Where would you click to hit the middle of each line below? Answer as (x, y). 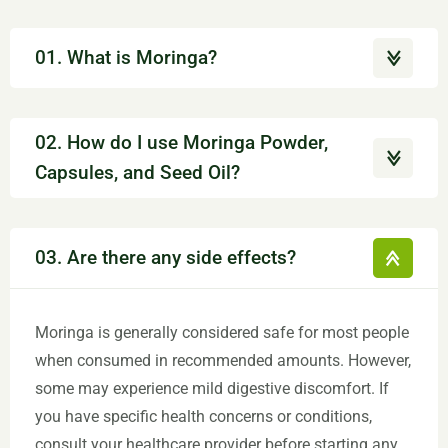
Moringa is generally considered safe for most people (222, 332)
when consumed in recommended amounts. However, (223, 360)
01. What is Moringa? (126, 57)
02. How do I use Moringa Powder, (181, 142)
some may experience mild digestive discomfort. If (212, 388)
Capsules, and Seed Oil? (137, 172)
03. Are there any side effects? (165, 257)
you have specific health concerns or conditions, (203, 416)
